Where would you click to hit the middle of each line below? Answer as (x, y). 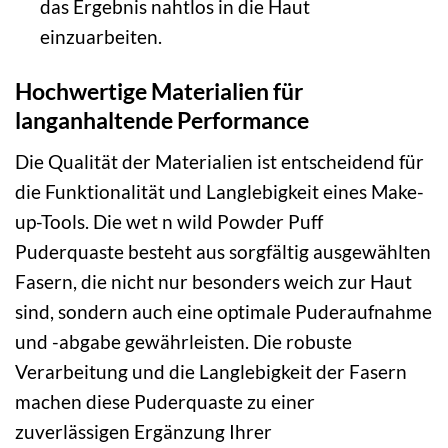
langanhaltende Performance (162, 119)
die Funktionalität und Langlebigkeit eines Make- (219, 191)
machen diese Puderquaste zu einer (165, 401)
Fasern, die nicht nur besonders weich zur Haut (213, 281)
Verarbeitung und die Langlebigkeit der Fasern (211, 371)
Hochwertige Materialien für (159, 90)
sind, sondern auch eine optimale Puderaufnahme (223, 311)
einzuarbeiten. (100, 37)
